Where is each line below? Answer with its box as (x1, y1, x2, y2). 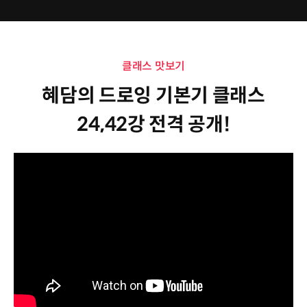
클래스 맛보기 (122, 58, 185, 73)
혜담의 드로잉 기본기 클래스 (42, 83, 265, 108)
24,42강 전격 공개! (77, 112, 230, 136)
